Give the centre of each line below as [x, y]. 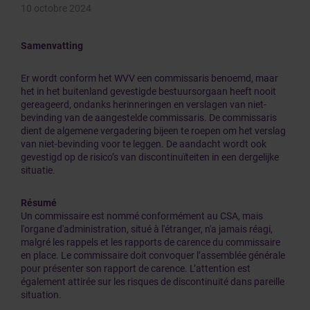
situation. [41, 295]
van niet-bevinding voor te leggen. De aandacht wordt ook [144, 144]
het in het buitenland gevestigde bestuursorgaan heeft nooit [148, 91]
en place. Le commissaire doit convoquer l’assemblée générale [153, 255]
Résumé [39, 203]
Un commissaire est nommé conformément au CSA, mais [142, 216]
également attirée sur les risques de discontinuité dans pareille [153, 282]
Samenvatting [52, 46]
